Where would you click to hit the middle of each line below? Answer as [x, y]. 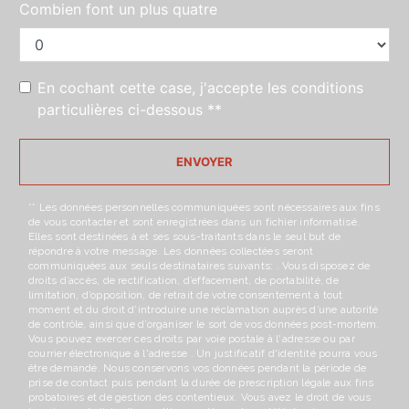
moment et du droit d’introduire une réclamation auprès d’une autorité [204, 310]
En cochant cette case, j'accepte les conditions [200, 88]
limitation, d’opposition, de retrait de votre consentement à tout [186, 295]
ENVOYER [204, 162]
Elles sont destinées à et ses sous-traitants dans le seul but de [185, 237]
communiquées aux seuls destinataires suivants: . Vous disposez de [199, 266]
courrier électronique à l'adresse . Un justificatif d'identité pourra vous [203, 354]
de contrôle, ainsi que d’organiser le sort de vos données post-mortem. [204, 325]
